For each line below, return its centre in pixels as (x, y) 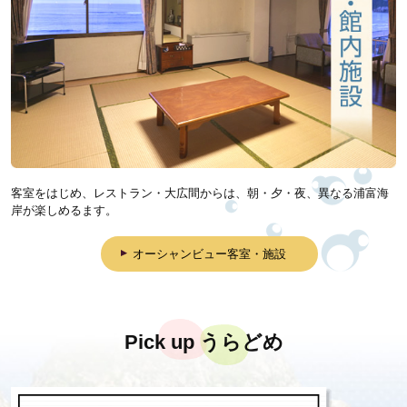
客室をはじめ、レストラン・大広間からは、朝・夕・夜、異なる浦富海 (200, 193)
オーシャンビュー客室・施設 (210, 254)
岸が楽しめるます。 (64, 210)
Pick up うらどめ (203, 342)
